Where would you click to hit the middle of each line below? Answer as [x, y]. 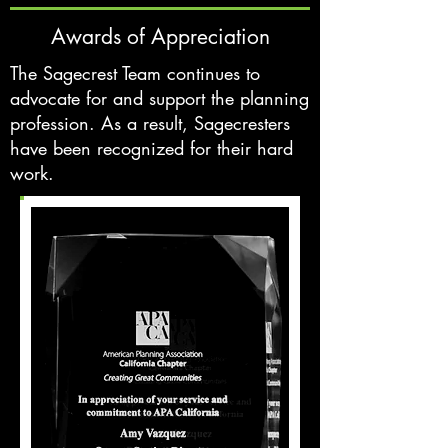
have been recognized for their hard [151, 148]
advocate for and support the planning [159, 98]
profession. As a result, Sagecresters [150, 123]
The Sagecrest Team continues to [135, 73]
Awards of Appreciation [160, 36]
